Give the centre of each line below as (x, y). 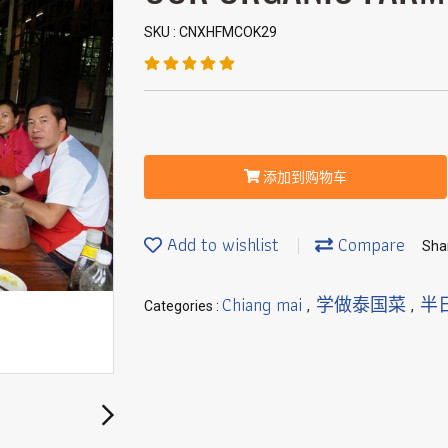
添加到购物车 (304, 176)
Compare (369, 245)
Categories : (183, 305)
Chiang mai (264, 304)
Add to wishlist (220, 245)
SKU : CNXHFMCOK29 (210, 32)
